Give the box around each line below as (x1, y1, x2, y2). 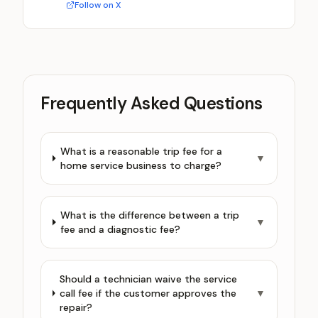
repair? (60, 301, 93, 314)
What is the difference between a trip (60, 209, 240, 221)
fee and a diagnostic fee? (60, 223, 181, 236)
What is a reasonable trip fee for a (60, 145, 222, 158)
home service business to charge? (60, 159, 221, 172)
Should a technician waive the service (60, 273, 238, 285)
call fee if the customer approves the (60, 287, 237, 300)
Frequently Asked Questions (40, 92, 263, 114)
